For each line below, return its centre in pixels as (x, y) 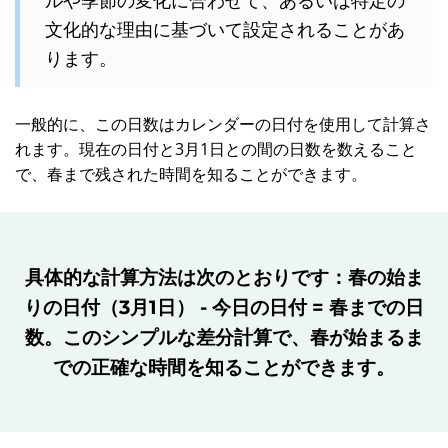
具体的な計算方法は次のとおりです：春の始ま (224, 277)
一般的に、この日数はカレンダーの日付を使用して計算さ (223, 124)
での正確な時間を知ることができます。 (224, 367)
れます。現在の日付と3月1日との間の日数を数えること (216, 149)
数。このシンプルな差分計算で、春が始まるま (224, 337)
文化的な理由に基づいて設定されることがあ (225, 28)
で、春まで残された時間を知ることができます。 (191, 174)
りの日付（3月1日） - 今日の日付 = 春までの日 (224, 307)
